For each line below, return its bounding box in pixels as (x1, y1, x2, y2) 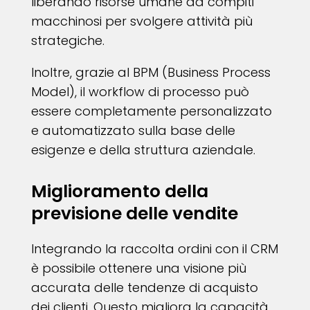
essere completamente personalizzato (30, 102, 272, 120)
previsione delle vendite (30, 201, 238, 226)
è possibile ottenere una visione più (30, 259, 246, 277)
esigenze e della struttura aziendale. (30, 141, 255, 159)
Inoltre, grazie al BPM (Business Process (30, 64, 271, 82)
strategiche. (30, 32, 104, 50)
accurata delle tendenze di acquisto (30, 279, 258, 297)
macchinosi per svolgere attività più (30, 12, 253, 30)
